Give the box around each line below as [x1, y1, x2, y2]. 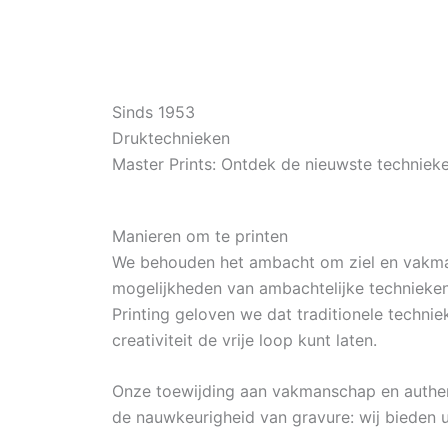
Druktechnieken [112, 128, 230, 149]
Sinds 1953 [112, 102, 195, 123]
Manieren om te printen [112, 225, 288, 246]
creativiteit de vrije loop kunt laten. [112, 329, 377, 350]
